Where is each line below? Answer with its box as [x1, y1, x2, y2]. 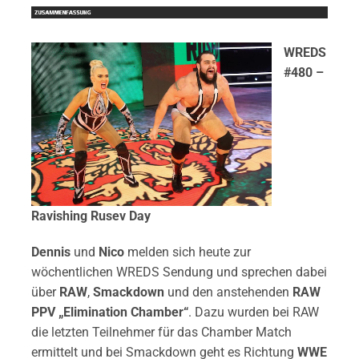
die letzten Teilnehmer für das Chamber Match [30, 324, 292, 340]
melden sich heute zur [127, 244, 251, 260]
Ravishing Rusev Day [30, 208, 151, 224]
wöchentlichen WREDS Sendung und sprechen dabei [30, 264, 327, 280]
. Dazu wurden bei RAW [188, 304, 319, 320]
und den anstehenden [163, 284, 292, 300]
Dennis [30, 244, 74, 260]
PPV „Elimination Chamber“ [30, 304, 188, 320]
